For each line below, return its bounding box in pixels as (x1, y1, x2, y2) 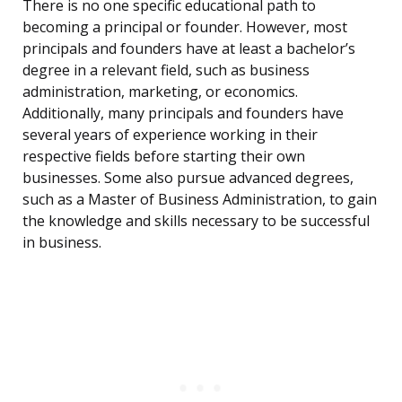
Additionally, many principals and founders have (22, 103, 344, 124)
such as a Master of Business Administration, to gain (22, 189, 377, 210)
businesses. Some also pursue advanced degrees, (22, 168, 354, 188)
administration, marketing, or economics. (22, 82, 298, 102)
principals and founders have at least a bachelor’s (22, 39, 355, 59)
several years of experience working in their (22, 125, 318, 145)
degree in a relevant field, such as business (22, 60, 310, 81)
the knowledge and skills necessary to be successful (22, 211, 370, 232)
